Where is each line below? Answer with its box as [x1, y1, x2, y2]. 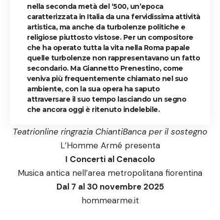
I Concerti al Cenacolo [65, 153, 155, 165]
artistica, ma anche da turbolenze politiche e [27, 22, 186, 31]
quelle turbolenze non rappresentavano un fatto [27, 53, 200, 62]
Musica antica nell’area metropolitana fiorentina [18, 167, 202, 178]
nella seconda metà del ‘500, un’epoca [27, 1, 164, 11]
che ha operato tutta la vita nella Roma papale [27, 43, 190, 52]
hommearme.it [81, 194, 139, 206]
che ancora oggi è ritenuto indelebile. [27, 105, 160, 114]
